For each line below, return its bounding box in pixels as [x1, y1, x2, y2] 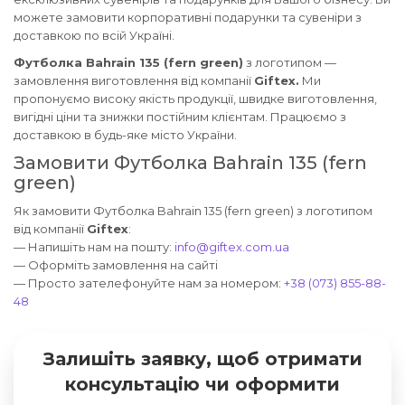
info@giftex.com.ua [174, 240, 289, 255]
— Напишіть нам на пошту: [14, 240, 174, 255]
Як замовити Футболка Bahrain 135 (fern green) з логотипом [14, 203, 372, 219]
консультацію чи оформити [65, 373, 340, 396]
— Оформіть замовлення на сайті [14, 258, 218, 273]
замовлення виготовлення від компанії [14, 73, 254, 89]
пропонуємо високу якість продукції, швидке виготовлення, [14, 91, 377, 107]
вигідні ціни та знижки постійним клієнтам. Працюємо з [14, 109, 346, 125]
